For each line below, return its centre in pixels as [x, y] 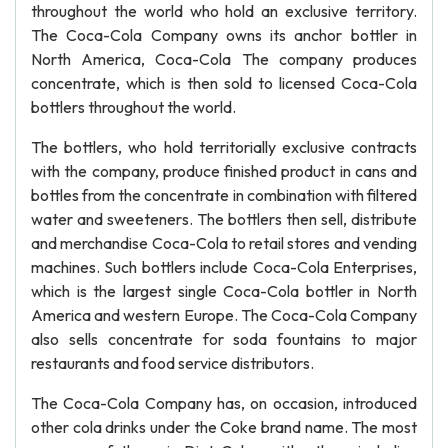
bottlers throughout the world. [133, 107]
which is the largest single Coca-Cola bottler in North [224, 291]
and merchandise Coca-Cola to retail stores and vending [224, 243]
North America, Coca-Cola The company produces [224, 59]
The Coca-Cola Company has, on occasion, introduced [224, 403]
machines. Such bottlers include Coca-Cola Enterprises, [224, 267]
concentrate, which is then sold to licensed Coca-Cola [224, 83]
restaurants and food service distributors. [172, 363]
